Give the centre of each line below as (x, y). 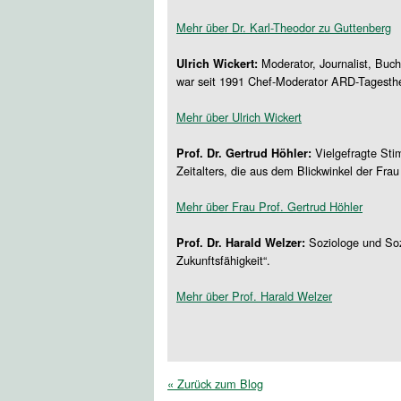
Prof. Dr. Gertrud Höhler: (244, 153)
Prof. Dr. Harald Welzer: (241, 243)
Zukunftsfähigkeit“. (223, 260)
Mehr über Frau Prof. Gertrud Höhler (269, 206)
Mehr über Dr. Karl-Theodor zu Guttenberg (284, 27)
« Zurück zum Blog (215, 384)
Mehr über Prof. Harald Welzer (254, 296)
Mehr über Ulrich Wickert (239, 117)
